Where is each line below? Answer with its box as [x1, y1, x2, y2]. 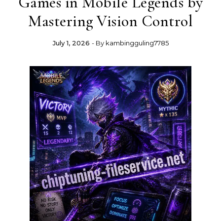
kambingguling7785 [105, 39, 169, 47]
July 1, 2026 [52, 39, 90, 47]
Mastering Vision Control [28, 11, 193, 31]
